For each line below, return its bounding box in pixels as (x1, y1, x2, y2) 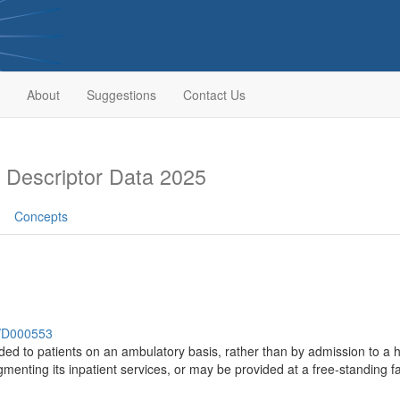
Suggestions (86, 86, 156, 104)
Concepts (14, 207, 68, 225)
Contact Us (182, 86, 246, 104)
